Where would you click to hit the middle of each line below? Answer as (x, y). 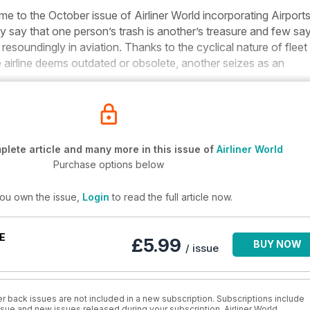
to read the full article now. (171, 197)
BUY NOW (277, 244)
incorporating (236, 15)
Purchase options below (109, 164)
